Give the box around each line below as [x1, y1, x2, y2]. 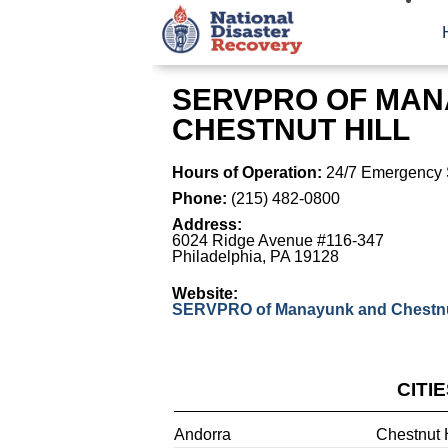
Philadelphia [172, 248, 262, 265]
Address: [172, 216, 242, 233]
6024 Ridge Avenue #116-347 [172, 232, 384, 249]
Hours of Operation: [172, 164, 322, 181]
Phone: [172, 190, 231, 207]
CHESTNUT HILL [172, 113, 410, 146]
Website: [172, 285, 238, 302]
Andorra [173, 426, 231, 443]
